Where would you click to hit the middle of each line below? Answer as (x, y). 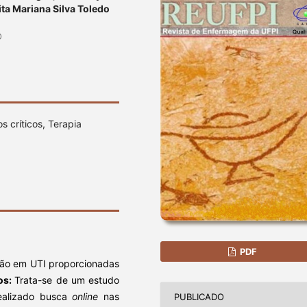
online (88, 296)
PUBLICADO (199, 297)
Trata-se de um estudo (67, 280)
